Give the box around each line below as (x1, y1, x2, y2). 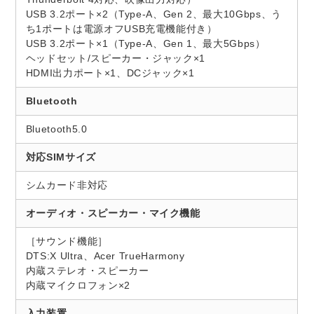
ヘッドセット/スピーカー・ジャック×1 (25, 53, 205, 64)
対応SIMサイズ (25, 151, 96, 163)
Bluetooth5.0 (25, 123, 88, 135)
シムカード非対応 (25, 179, 108, 191)
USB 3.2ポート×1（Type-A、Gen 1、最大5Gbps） (25, 38, 266, 50)
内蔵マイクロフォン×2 (25, 280, 130, 292)
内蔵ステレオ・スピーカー (25, 265, 149, 277)
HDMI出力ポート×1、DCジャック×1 (25, 67, 195, 79)
